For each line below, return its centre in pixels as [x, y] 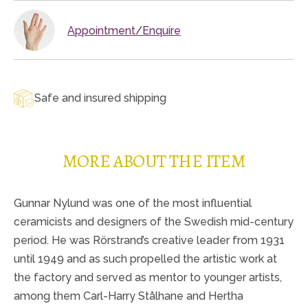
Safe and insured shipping [100, 98]
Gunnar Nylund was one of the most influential [133, 203]
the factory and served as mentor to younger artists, [148, 277]
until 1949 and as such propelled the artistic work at [145, 258]
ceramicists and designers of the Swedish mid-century [154, 221]
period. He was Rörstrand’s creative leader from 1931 [149, 240]
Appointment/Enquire [124, 31]
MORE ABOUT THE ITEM [154, 161]
